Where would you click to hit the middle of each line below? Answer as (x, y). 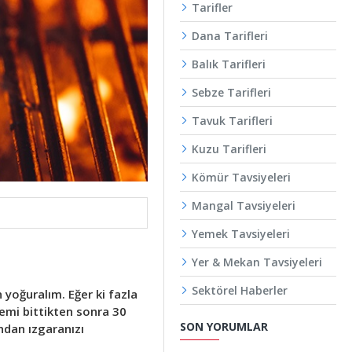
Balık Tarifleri (229, 64)
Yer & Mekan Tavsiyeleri (257, 262)
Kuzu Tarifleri (229, 149)
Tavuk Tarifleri (232, 121)
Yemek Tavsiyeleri (241, 234)
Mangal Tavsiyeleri (244, 205)
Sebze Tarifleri (231, 92)
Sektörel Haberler (240, 290)
